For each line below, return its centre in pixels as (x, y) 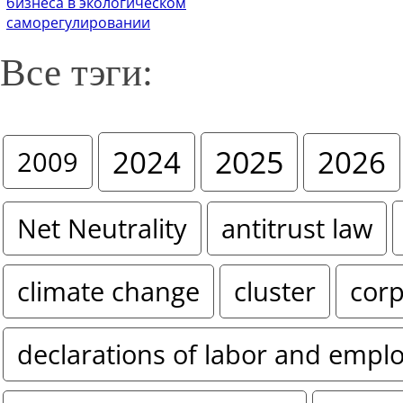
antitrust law (297, 228)
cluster (275, 292)
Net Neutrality (102, 228)
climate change (108, 292)
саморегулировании (78, 23)
